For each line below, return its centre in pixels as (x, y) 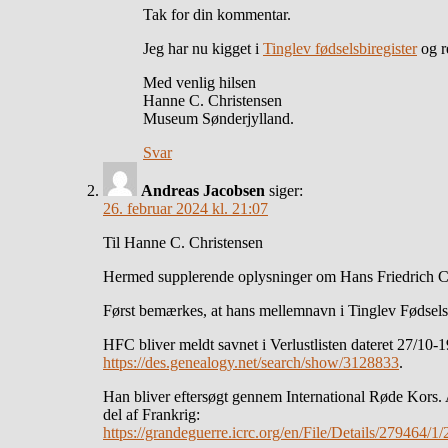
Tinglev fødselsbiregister (340, 48)
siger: (286, 190)
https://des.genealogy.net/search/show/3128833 (251, 362)
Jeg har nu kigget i (203, 48)
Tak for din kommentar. (217, 14)
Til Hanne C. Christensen (183, 242)
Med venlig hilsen (199, 82)
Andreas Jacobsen (203, 190)
